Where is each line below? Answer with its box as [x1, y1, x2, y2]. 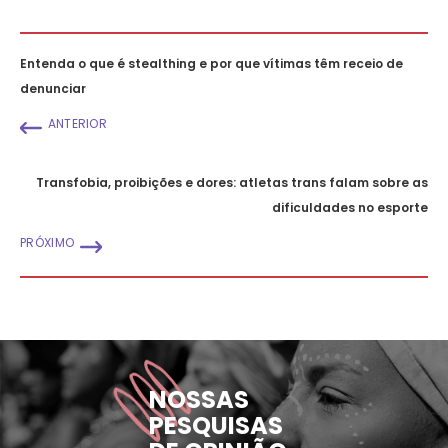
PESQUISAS [149, 408, 283, 442]
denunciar [20, 80, 86, 97]
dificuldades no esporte [272, 199, 428, 216]
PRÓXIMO [20, 234, 75, 251]
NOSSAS [149, 382, 249, 416]
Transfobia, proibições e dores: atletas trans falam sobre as [36, 174, 428, 191]
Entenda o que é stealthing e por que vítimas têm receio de [20, 55, 403, 72]
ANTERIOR [47, 115, 108, 132]
